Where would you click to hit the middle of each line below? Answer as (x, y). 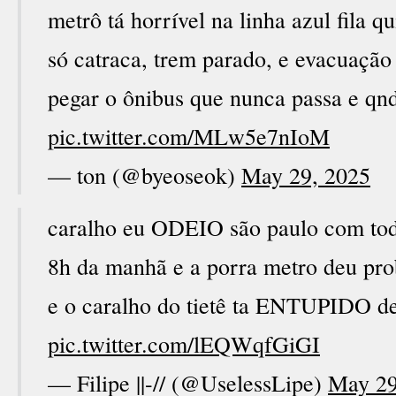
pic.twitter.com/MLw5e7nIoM (189, 136)
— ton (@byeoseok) (145, 175)
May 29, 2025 (306, 175)
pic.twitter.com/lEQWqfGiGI (184, 344)
